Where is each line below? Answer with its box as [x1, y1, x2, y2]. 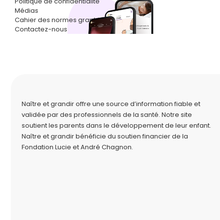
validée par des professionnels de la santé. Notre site [22, 110, 192, 119]
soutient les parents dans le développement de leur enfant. [22, 120, 211, 130]
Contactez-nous [15, 24, 67, 34]
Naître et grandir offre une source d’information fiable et [22, 99, 200, 109]
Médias [15, 5, 38, 15]
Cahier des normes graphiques [15, 15, 115, 25]
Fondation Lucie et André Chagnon [22, 142, 132, 152]
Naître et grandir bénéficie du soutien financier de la [22, 131, 188, 141]
